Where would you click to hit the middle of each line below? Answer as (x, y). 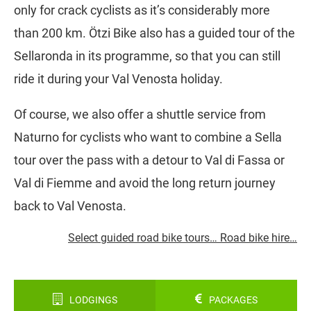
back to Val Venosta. (70, 205)
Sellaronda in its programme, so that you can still (147, 56)
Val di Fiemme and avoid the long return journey (145, 183)
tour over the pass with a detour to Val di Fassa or (149, 160)
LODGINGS (93, 300)
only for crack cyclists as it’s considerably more (142, 10)
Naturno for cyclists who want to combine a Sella (148, 137)
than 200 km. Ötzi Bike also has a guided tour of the (154, 33)
